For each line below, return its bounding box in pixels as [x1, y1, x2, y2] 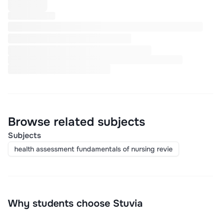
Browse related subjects [8, 114, 145, 130]
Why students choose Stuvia [8, 197, 143, 210]
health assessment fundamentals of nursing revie [14, 145, 173, 154]
